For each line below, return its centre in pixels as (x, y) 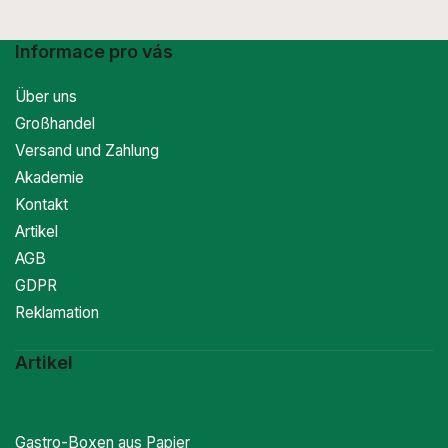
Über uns (46, 97)
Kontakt (41, 205)
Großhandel (55, 124)
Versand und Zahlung (87, 151)
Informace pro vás (94, 51)
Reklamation (57, 313)
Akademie (49, 178)
